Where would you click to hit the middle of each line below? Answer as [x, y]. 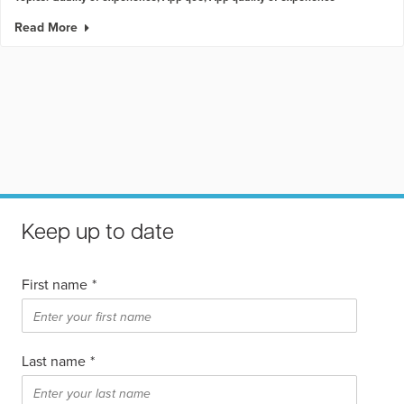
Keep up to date [98, 233]
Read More [46, 27]
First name [55, 284]
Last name [54, 360]
